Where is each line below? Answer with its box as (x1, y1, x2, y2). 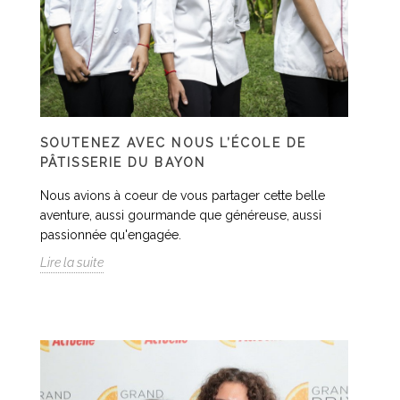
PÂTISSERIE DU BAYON (40, 155, 205, 170)
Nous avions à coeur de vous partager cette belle (40, 188, 325, 203)
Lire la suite (40, 255, 104, 270)
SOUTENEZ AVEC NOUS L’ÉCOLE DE (40, 136, 306, 150)
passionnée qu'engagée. (40, 228, 181, 242)
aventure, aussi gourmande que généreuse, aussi (40, 208, 321, 222)
